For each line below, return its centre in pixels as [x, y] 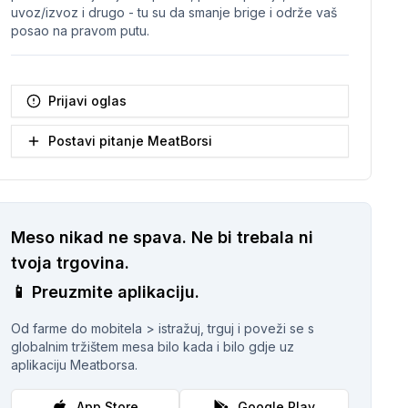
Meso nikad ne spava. [98, 237]
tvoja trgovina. [70, 263]
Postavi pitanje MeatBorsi [130, 141]
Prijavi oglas [87, 101]
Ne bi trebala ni [252, 237]
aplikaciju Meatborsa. [74, 365]
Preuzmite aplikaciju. [115, 292]
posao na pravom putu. [80, 31]
